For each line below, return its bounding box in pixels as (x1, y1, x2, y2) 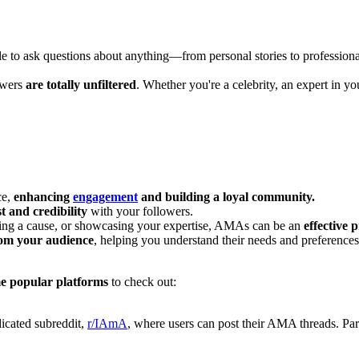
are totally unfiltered (26, 78, 136, 92)
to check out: (111, 275, 176, 289)
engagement (73, 190, 138, 204)
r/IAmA (87, 317, 127, 331)
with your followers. (87, 204, 193, 219)
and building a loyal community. (138, 190, 315, 204)
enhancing (14, 190, 73, 204)
